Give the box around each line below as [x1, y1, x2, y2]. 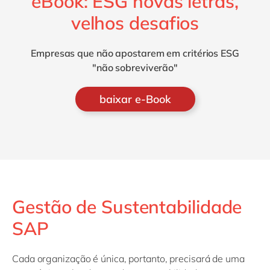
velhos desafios [71, 11, 199, 34]
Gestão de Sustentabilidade [12, 195, 242, 218]
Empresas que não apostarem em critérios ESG [31, 46, 239, 59]
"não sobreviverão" [92, 61, 178, 74]
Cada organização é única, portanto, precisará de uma [12, 252, 245, 265]
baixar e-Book [99, 92, 171, 106]
